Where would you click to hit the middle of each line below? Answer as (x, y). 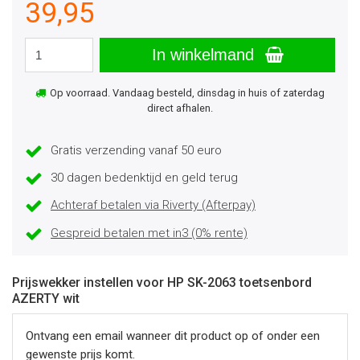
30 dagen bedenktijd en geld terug (144, 178)
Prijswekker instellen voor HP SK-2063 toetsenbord (162, 282)
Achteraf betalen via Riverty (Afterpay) (153, 205)
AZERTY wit (46, 298)
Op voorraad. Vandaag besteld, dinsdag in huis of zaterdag (186, 93)
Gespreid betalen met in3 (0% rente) (149, 233)
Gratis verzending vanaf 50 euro (136, 150)
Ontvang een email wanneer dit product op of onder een (173, 335)
